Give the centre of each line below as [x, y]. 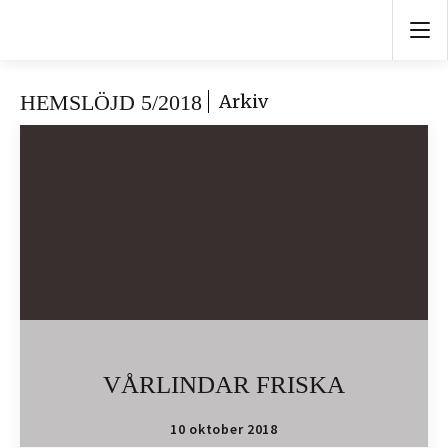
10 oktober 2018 [224, 429]
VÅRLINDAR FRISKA [224, 384]
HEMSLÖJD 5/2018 [114, 102]
